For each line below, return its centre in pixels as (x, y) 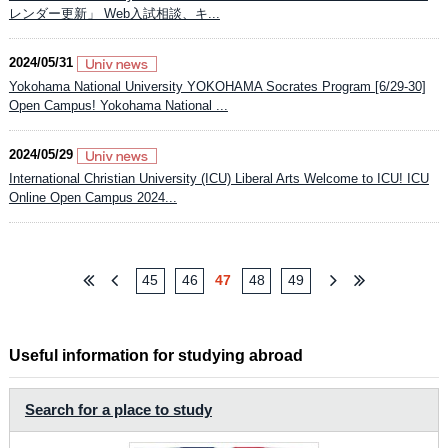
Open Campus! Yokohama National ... (118, 105)
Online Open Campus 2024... (92, 197)
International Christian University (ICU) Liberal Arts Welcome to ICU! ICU (218, 178)
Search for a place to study (118, 409)
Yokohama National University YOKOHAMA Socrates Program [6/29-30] (217, 86)
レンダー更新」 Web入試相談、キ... (114, 13)
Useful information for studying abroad (155, 355)
